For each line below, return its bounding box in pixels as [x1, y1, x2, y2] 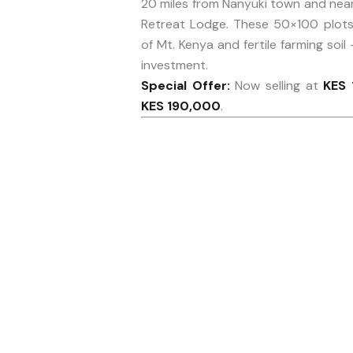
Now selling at [229, 77, 324, 94]
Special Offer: [141, 77, 230, 94]
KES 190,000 [141, 98, 221, 114]
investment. [141, 57, 208, 73]
